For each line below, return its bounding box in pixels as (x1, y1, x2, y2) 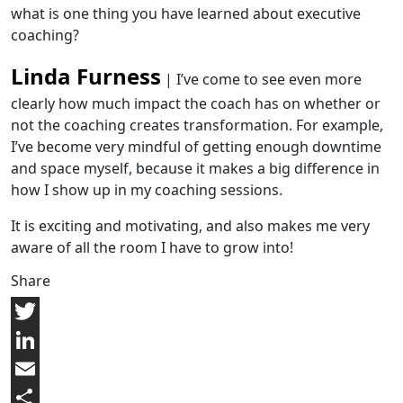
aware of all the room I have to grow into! (11, 237, 293, 257)
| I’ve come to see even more (161, 69, 362, 89)
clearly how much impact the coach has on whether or (11, 94, 381, 113)
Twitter (11, 330, 59, 350)
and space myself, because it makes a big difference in (11, 158, 380, 178)
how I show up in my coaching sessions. (11, 180, 282, 200)
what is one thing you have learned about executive (11, 4, 361, 23)
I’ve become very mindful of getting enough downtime (11, 137, 381, 157)
